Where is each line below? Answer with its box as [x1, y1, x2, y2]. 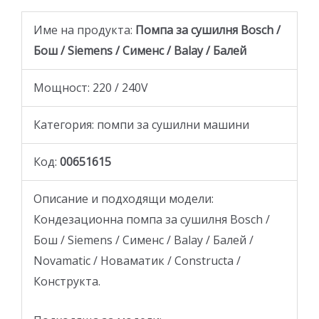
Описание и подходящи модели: [33, 190, 214, 206]
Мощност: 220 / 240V [33, 79, 148, 95]
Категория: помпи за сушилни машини [33, 116, 249, 132]
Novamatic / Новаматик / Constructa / [33, 252, 241, 268]
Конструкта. [33, 273, 100, 289]
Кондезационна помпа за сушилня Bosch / [33, 211, 270, 227]
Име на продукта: [33, 21, 132, 38]
